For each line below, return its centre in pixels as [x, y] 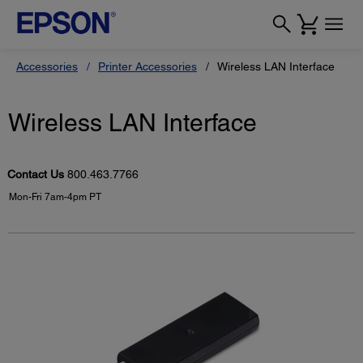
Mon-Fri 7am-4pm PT [55, 196]
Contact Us [37, 174]
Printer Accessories [147, 66]
